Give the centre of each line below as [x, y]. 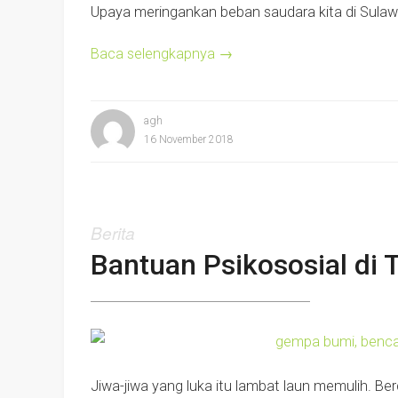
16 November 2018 [189, 139]
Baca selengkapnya [155, 53]
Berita [113, 232]
